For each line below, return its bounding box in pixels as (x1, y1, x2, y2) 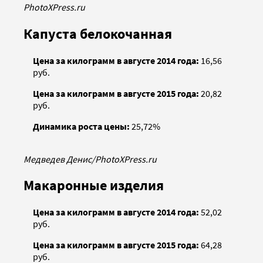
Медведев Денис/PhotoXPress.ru (23, 153, 157, 165)
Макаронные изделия (23, 176, 164, 195)
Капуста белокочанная (23, 24, 172, 43)
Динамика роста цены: (33, 120, 130, 132)
